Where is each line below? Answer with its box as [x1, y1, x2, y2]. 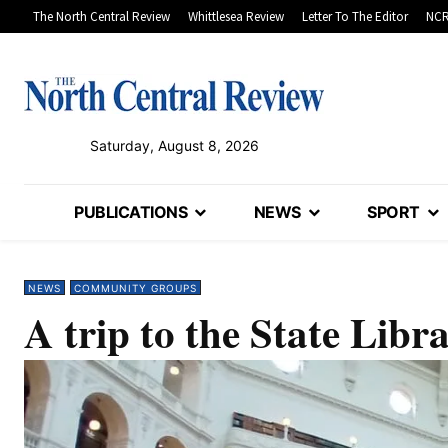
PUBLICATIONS [74, 202, 188, 223]
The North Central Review [33, 8, 170, 26]
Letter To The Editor [302, 8, 408, 26]
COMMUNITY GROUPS [74, 282, 197, 295]
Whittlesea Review [188, 8, 284, 26]
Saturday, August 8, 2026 [89, 137, 259, 155]
